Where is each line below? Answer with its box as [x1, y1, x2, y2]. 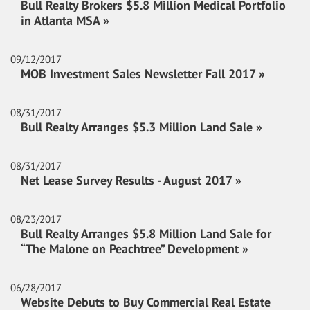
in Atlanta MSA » [21, 12, 109, 28]
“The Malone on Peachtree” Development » [21, 241, 248, 257]
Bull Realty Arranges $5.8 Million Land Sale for [21, 226, 271, 241]
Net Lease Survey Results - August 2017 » [21, 172, 241, 188]
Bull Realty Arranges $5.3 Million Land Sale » [21, 119, 262, 135]
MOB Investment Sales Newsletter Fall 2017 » [21, 66, 265, 82]
